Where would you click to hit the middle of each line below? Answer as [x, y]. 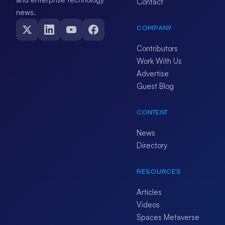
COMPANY [154, 28]
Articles [149, 192]
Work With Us [159, 61]
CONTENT [152, 113]
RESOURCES [159, 172]
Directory [152, 145]
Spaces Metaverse [168, 217]
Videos [148, 205]
